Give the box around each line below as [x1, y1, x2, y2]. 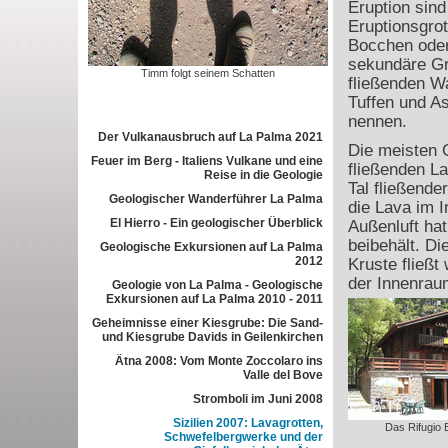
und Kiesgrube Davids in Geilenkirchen [101, 330, 323, 344]
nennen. [347, 112, 407, 131]
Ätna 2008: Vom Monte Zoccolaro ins [114, 354, 323, 368]
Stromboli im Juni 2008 [192, 392, 323, 406]
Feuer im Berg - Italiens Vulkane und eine [90, 154, 323, 168]
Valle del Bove [242, 368, 323, 382]
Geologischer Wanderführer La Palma [108, 192, 323, 206]
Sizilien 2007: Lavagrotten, [172, 416, 323, 430]
